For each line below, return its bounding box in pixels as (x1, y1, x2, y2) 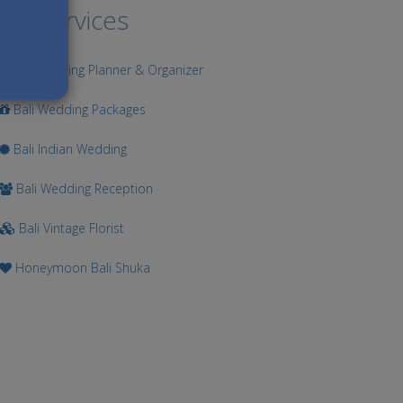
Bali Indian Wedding (10, 140, 128, 157)
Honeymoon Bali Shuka (12, 259, 151, 276)
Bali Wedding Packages (10, 101, 147, 118)
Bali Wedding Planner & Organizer (6, 61, 204, 78)
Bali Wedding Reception (13, 180, 154, 197)
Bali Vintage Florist (15, 219, 125, 237)
